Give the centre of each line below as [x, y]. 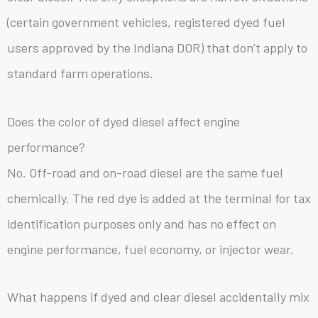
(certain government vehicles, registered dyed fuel [146, 22]
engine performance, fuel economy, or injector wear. [150, 249]
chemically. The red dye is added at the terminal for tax [159, 198]
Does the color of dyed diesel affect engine [124, 121]
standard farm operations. [80, 73]
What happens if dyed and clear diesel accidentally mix [158, 297]
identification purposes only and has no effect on [142, 223]
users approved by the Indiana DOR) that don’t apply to [157, 47]
